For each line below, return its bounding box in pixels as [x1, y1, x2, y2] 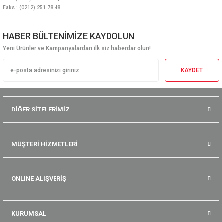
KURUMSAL [11, 210, 46, 218]
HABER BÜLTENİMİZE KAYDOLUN [3, 31, 134, 42]
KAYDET [181, 66, 203, 74]
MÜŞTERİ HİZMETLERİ [11, 140, 78, 148]
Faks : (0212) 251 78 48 [3, 5, 60, 11]
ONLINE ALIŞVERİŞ [11, 175, 66, 183]
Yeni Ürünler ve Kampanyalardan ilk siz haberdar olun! [3, 45, 151, 52]
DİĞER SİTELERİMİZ [11, 106, 70, 113]
